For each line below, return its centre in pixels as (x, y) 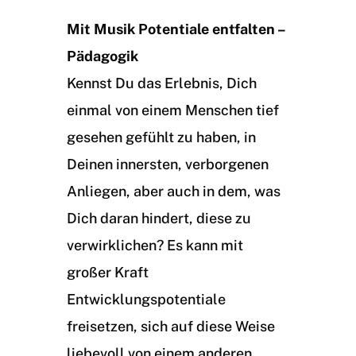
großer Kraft (108, 272)
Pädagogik (103, 56)
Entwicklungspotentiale (146, 299)
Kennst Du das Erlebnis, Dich (162, 83)
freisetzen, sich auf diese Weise (171, 326)
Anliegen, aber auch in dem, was (174, 191)
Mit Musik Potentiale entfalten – (176, 29)
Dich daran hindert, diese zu (159, 218)
